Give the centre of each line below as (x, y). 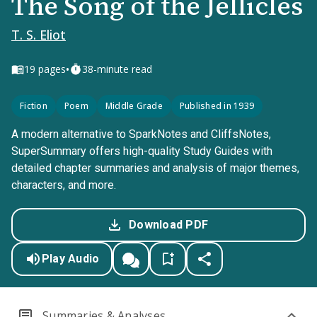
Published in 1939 (217, 106)
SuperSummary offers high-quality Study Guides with (142, 151)
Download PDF (168, 225)
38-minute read (117, 69)
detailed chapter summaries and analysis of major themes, (155, 168)
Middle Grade (134, 106)
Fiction (34, 106)
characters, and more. (64, 185)
